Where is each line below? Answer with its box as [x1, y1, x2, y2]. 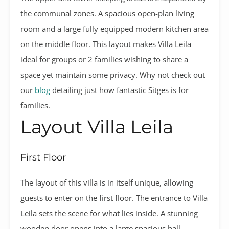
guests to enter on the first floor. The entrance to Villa [20, 192, 208, 203]
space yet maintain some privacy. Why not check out [20, 69, 205, 80]
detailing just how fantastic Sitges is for [50, 84, 189, 95]
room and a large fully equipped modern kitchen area [20, 23, 209, 34]
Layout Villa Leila [20, 115, 173, 138]
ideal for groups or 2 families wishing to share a [20, 54, 188, 64]
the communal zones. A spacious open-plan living [20, 8, 194, 18]
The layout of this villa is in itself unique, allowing [20, 177, 193, 188]
